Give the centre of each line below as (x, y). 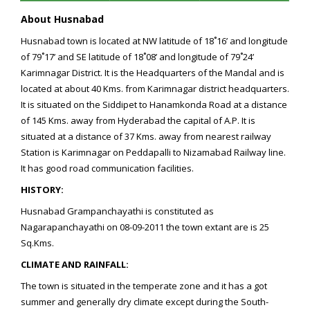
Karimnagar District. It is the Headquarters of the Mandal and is (153, 73)
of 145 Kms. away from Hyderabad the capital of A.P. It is (138, 120)
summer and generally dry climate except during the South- (145, 302)
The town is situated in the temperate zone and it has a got (144, 286)
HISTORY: (42, 190)
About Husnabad (62, 19)
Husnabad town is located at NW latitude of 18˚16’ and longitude (154, 41)
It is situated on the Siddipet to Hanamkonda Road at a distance (154, 104)
